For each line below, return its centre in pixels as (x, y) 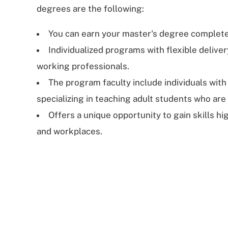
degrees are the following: (90, 9)
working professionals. (83, 66)
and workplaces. (69, 131)
